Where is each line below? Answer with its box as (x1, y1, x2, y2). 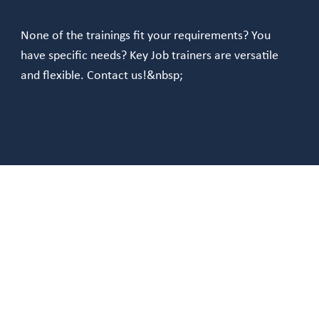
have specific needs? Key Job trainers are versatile (21, 49, 278, 62)
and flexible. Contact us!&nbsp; (21, 69, 183, 82)
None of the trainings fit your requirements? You (21, 29, 271, 42)
